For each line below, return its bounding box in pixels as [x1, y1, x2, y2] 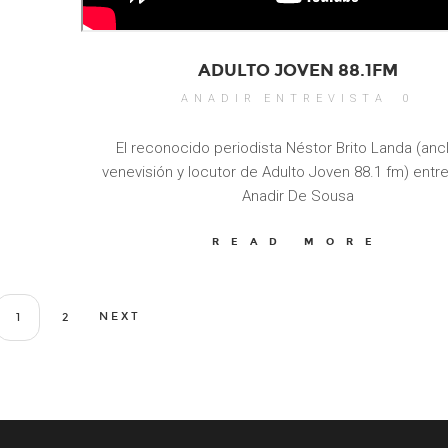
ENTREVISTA [264, 92, 388, 106]
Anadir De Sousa [241, 187, 354, 206]
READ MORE [211, 236, 384, 249]
